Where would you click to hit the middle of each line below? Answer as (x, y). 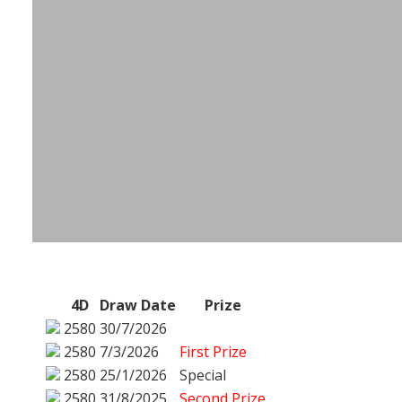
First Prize (213, 351)
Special (203, 375)
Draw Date (138, 305)
